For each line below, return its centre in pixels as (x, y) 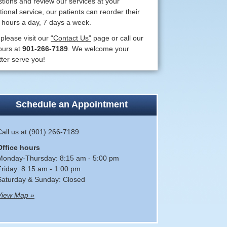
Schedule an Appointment (72, 104)
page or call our (117, 38)
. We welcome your (99, 49)
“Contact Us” (71, 38)
